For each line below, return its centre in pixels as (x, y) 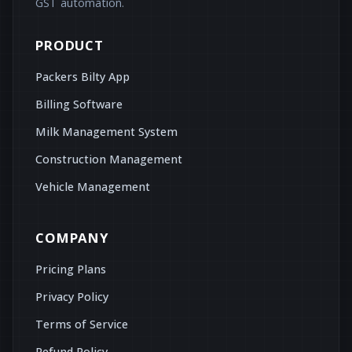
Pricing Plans (71, 269)
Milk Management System (106, 131)
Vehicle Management (93, 186)
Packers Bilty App (82, 76)
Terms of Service (82, 324)
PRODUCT (70, 45)
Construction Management (109, 159)
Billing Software (79, 104)
